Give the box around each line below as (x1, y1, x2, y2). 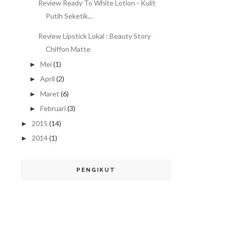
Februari (40, 104, 66, 113)
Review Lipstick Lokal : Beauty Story (38, 32, 151, 41)
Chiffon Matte (45, 45, 90, 54)
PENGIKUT (76, 167, 116, 174)
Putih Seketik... (45, 12, 92, 21)
